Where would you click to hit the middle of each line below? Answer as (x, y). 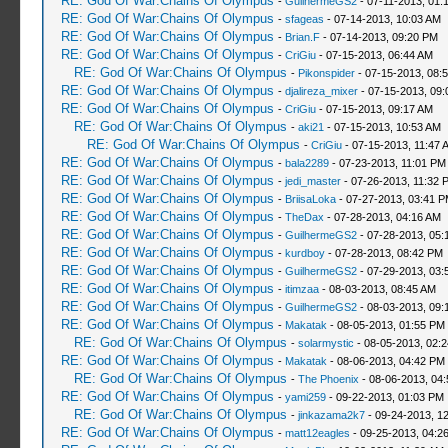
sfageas (304, 19)
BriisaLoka (310, 199)
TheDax (304, 217)
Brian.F (302, 37)
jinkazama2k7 (331, 415)
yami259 (305, 397)
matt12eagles (317, 433)
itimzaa (301, 289)
